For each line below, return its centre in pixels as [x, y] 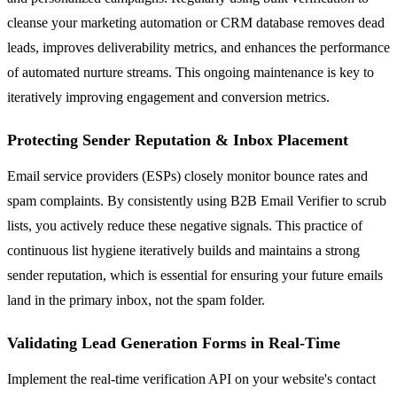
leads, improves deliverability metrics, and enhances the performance [198, 47]
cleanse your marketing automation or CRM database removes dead [196, 22]
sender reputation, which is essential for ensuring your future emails [195, 275]
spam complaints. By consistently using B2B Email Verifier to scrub [197, 200]
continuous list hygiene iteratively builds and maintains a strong [183, 250]
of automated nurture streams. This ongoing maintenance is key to [191, 72]
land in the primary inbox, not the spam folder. [136, 300]
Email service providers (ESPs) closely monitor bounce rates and [187, 175]
